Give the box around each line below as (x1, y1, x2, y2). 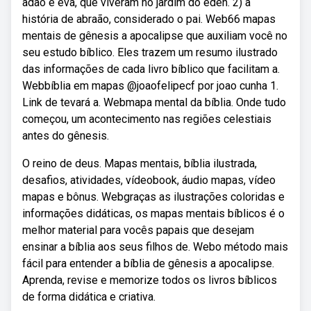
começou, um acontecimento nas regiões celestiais (22, 112, 271, 126)
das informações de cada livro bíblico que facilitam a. (22, 62, 280, 76)
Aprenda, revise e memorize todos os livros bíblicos (22, 274, 277, 287)
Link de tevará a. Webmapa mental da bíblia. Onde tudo (22, 96, 286, 109)
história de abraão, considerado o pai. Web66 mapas (22, 12, 276, 26)
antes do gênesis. (22, 129, 109, 142)
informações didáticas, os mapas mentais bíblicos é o (22, 207, 285, 220)
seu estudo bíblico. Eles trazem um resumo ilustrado (22, 46, 278, 59)
